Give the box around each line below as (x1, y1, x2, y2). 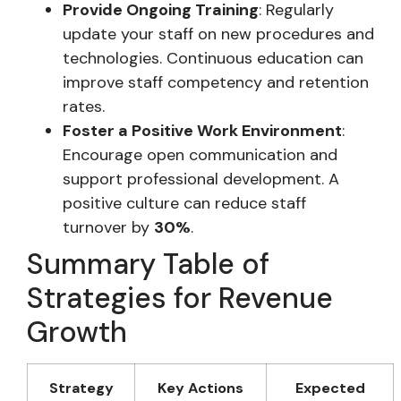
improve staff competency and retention (63, 71, 369, 93)
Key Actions (158, 378, 243, 397)
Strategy (48, 378, 114, 397)
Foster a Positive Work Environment (63, 119, 342, 141)
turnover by (63, 216, 154, 238)
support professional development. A (63, 167, 339, 190)
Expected (294, 378, 365, 397)
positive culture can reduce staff (63, 192, 306, 214)
